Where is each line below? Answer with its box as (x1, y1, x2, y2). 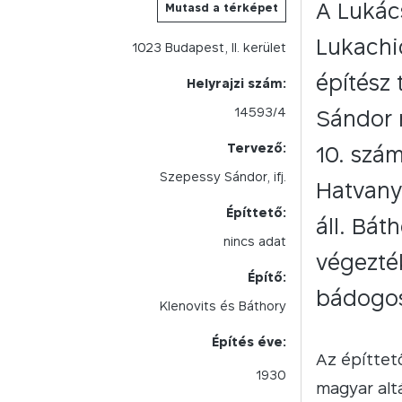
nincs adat (223, 233, 286, 249)
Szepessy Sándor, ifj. (160, 169, 286, 184)
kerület (243, 39, 286, 55)
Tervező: (227, 140, 286, 155)
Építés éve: (212, 334, 286, 349)
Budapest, (162, 39, 232, 55)
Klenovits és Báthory (160, 298, 286, 313)
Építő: (248, 269, 286, 284)
